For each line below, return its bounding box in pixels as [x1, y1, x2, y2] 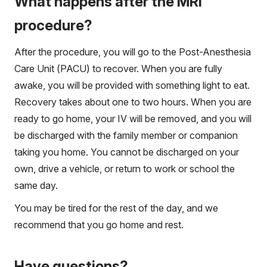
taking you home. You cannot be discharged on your [14, 145, 239, 158]
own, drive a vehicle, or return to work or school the [14, 162, 235, 175]
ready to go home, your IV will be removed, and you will [14, 112, 252, 125]
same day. [14, 179, 58, 191]
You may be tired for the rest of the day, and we [14, 201, 218, 214]
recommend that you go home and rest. [14, 218, 184, 231]
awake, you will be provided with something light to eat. [14, 79, 250, 91]
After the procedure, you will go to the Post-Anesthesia [14, 45, 251, 58]
